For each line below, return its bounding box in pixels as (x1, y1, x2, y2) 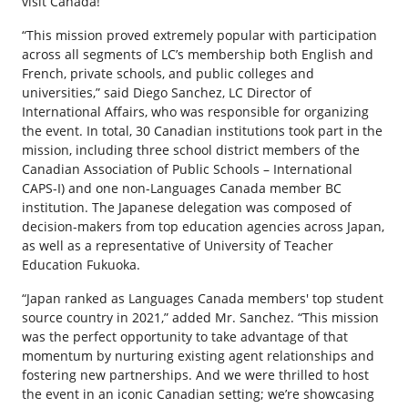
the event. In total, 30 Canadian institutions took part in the (22, 122, 382, 139)
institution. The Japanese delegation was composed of (22, 199, 352, 216)
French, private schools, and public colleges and (22, 65, 314, 82)
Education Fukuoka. (22, 256, 140, 273)
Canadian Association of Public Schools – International (22, 160, 352, 178)
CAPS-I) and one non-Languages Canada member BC (22, 179, 342, 197)
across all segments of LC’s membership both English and (22, 46, 373, 63)
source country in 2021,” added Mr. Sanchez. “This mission (22, 309, 379, 326)
